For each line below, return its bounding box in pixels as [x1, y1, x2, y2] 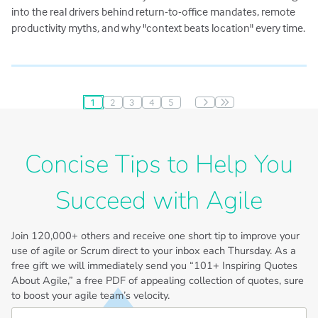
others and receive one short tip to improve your [78, 229, 300, 243]
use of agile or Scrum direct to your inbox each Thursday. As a [11, 243, 297, 258]
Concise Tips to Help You [25, 147, 293, 182]
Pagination [11, 112, 85, 134]
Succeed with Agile [55, 183, 263, 218]
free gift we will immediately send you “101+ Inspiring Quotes [11, 258, 298, 273]
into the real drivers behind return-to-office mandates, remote [11, 4, 296, 18]
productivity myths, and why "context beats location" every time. [11, 20, 306, 35]
